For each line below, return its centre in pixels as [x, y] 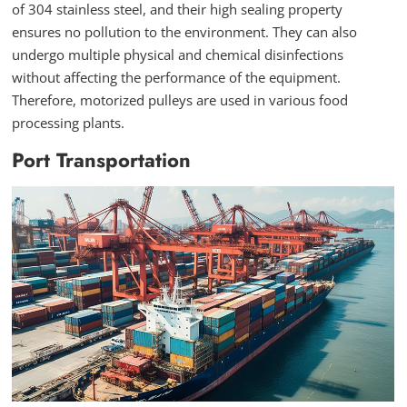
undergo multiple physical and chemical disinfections [178, 55]
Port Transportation [102, 160]
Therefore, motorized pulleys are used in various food [180, 100]
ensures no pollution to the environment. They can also [185, 32]
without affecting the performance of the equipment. [177, 78]
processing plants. [69, 123]
